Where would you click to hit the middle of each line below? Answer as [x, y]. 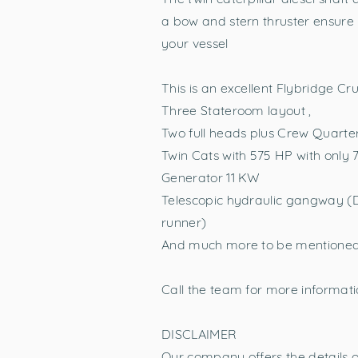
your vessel [195, 43]
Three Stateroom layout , [237, 110]
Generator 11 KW [211, 177]
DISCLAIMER [199, 334]
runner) [184, 222]
